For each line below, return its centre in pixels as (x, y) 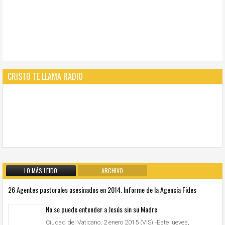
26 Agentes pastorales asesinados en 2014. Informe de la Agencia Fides (102, 190)
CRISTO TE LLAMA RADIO (45, 77)
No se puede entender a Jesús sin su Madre (101, 209)
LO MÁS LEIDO (41, 171)
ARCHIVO (113, 171)
